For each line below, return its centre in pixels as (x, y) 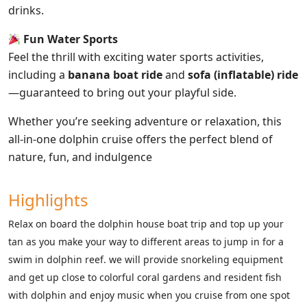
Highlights (48, 200)
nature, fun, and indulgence (80, 157)
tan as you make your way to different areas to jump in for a (146, 242)
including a (38, 75)
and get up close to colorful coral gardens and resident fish (145, 277)
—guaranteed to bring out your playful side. (122, 93)
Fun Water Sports (71, 39)
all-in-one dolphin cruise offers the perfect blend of (140, 139)
